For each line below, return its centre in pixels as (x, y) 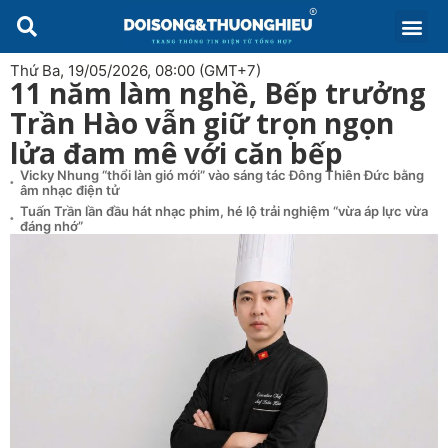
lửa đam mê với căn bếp (176, 153)
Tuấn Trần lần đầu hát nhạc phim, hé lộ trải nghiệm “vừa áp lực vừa (224, 211)
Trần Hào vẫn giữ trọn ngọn (202, 123)
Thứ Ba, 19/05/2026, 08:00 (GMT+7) (135, 70)
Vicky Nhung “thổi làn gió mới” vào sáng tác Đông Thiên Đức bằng (222, 175)
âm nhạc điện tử (70, 190)
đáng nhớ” (51, 226)
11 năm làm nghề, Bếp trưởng (218, 93)
